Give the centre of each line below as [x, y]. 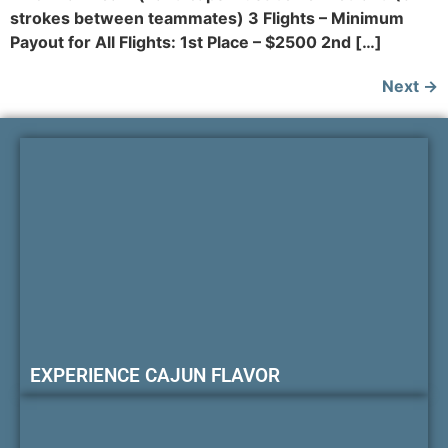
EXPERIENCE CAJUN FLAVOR [155, 376]
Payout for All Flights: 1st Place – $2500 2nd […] [196, 41]
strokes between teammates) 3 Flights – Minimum [207, 17]
